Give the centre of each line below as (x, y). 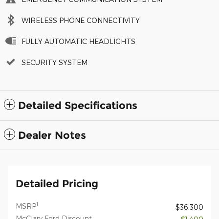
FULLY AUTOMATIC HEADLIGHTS (78, 41)
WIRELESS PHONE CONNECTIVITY (81, 20)
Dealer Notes (52, 135)
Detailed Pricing (57, 183)
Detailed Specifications (78, 105)
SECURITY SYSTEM (55, 62)
